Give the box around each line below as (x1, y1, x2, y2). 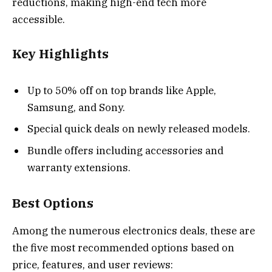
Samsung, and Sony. (27, 100, 125, 114)
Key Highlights (12, 46, 109, 63)
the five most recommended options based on (12, 240, 234, 254)
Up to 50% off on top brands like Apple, (27, 83, 216, 97)
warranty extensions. (27, 160, 131, 174)
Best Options (12, 195, 93, 212)
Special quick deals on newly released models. (27, 122, 250, 136)
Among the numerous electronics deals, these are (12, 223, 255, 237)
